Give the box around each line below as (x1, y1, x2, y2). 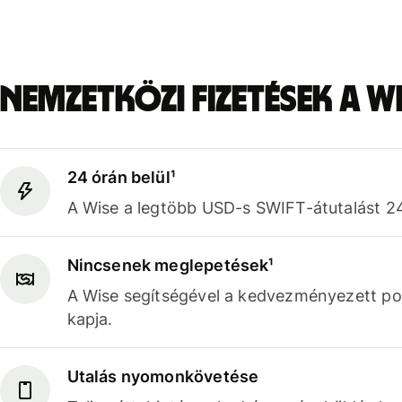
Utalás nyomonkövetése (66, 366, 259, 386)
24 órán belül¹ (66, 167, 177, 187)
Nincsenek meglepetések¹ (66, 255, 275, 275)
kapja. (66, 309, 113, 328)
